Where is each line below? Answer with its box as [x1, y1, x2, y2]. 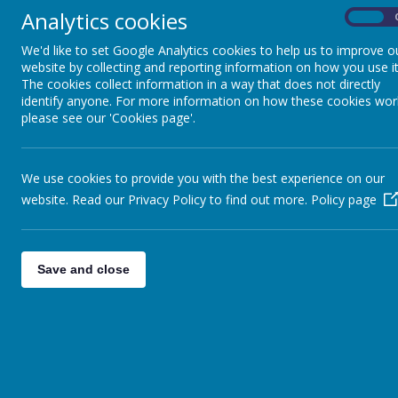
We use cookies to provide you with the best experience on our [21, 170, 385, 187]
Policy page [311, 191, 377, 208]
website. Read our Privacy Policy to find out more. [21, 191, 311, 208]
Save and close [37, 262, 130, 276]
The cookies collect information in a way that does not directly [21, 76, 380, 92]
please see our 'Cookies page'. [21, 109, 195, 126]
